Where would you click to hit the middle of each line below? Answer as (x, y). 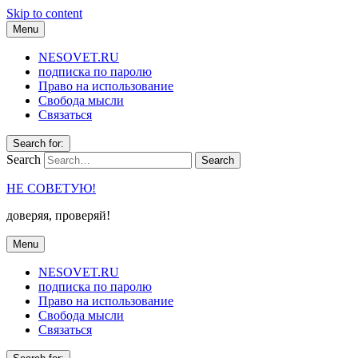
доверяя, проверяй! (58, 215)
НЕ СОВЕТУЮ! (51, 188)
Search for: (38, 143)
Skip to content (44, 13)
